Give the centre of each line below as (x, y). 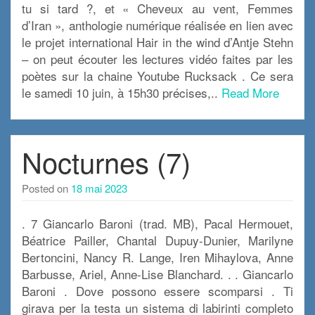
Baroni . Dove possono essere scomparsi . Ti (157, 290)
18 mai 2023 (99, 188)
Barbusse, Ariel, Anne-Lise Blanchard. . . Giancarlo (157, 274)
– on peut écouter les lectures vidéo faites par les (157, 58)
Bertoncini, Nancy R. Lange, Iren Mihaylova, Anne (157, 257)
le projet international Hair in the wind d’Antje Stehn (157, 41)
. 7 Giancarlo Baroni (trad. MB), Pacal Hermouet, (157, 223)
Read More (250, 92)
